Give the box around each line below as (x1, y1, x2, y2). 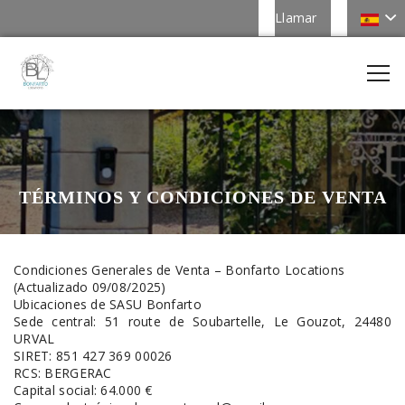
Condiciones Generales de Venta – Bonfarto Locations (14, 261, 345, 278)
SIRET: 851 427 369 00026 (14, 347, 173, 364)
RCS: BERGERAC (14, 364, 112, 381)
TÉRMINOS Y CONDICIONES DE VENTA (18, 187, 387, 207)
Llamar (275, 9, 317, 26)
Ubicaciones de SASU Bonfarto (14, 296, 202, 313)
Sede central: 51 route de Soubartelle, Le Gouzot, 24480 (14, 313, 391, 330)
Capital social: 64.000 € (14, 381, 153, 399)
